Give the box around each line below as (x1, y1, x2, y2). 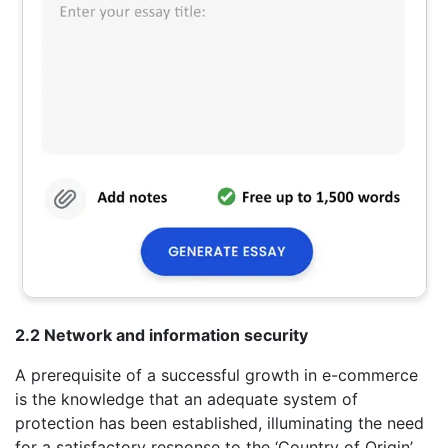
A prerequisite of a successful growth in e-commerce (15, 365, 418, 386)
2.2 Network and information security (15, 325, 308, 346)
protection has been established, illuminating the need (15, 413, 424, 434)
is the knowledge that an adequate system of (15, 389, 358, 410)
